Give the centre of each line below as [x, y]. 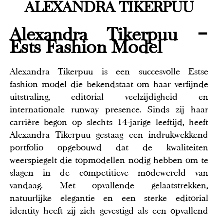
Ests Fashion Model [86, 47]
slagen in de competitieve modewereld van [109, 173]
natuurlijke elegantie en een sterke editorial [109, 198]
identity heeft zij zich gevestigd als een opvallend [109, 211]
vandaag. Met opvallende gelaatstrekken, [109, 186]
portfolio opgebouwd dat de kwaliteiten [109, 148]
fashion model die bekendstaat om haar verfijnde [109, 84]
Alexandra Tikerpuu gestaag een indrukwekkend [109, 135]
